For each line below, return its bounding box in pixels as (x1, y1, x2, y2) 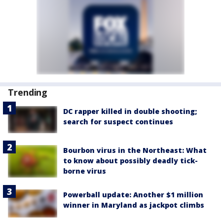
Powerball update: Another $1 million (63, 190, 203, 200)
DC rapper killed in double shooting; (63, 106, 197, 116)
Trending (8, 86, 48, 98)
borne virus (63, 166, 106, 176)
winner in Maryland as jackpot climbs (63, 200, 204, 210)
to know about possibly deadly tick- (63, 155, 198, 165)
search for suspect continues (63, 116, 173, 126)
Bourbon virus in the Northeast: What (63, 145, 207, 155)
